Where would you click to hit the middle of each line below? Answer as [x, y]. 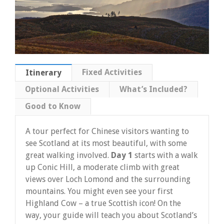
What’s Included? [153, 89]
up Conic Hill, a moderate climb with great [102, 167]
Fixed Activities [112, 72]
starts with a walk [165, 155]
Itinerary [43, 72]
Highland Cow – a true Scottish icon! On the [103, 203]
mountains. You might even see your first [99, 191]
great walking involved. [68, 155]
